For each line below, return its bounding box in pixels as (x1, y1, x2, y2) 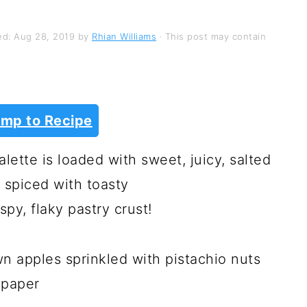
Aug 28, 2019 (14, 31, 75, 42)
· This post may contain (156, 31, 266, 42)
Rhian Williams (92, 31, 156, 42)
